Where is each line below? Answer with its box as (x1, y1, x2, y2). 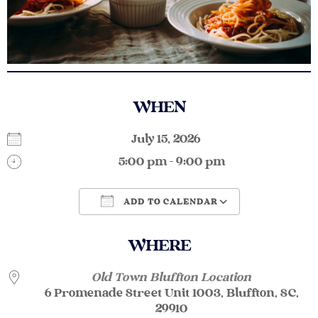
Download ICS (45, 220, 127, 236)
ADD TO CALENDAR (120, 197, 218, 208)
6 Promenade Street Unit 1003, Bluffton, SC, (44, 286, 299, 302)
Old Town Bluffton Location (92, 270, 251, 286)
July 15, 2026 (131, 132, 212, 148)
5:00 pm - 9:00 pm (118, 155, 225, 170)
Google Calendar (180, 220, 278, 236)
